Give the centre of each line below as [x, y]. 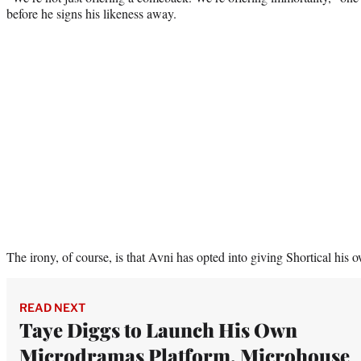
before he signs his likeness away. [91, 13]
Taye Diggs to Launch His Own [158, 329]
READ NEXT [52, 307]
